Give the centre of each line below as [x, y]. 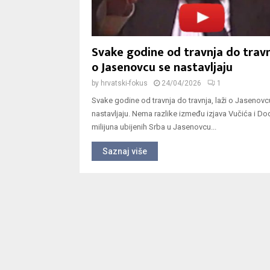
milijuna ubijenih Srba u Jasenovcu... [154, 127]
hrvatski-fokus [124, 83]
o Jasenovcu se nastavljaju [162, 68]
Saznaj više [125, 152]
